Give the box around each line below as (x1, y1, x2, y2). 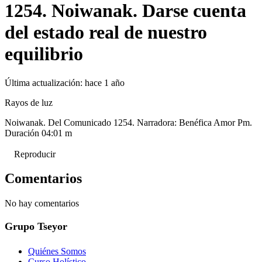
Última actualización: (5, 77, 85, 88)
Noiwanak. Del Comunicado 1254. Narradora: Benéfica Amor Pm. (5, 117, 252, 127)
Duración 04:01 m (5, 127, 72, 138)
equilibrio (5, 43, 83, 65)
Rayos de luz (5, 97, 53, 108)
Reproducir (14, 149, 56, 159)
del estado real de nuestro (5, 22, 207, 43)
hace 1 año (85, 77, 125, 88)
